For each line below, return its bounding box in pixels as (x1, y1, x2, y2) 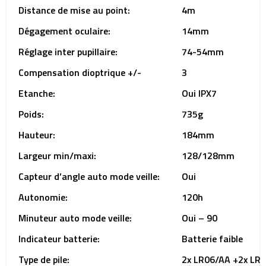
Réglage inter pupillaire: (18, 45, 118, 59)
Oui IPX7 (182, 86, 217, 100)
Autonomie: (18, 190, 68, 204)
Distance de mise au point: (18, 3, 130, 17)
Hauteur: (18, 128, 55, 142)
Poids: (18, 107, 44, 121)
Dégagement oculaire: (18, 24, 110, 38)
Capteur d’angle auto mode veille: (18, 169, 160, 183)
